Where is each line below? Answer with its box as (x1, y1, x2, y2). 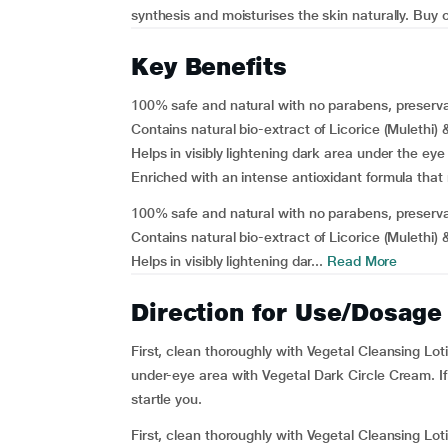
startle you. (130, 391, 202, 407)
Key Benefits (130, 52, 287, 81)
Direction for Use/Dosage (130, 298, 442, 327)
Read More (323, 253, 398, 269)
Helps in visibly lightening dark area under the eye (130, 145, 445, 161)
